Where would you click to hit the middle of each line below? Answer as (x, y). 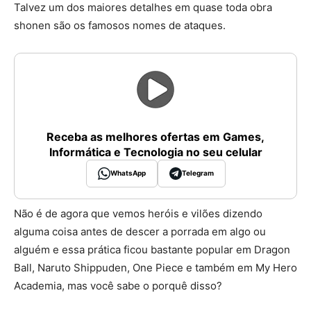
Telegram (197, 173)
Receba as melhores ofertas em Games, (155, 136)
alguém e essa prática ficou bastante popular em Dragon (152, 249)
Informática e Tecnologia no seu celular (155, 152)
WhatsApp (128, 173)
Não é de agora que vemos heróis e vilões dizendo (138, 213)
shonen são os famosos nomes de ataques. (120, 25)
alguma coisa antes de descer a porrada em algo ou (140, 231)
